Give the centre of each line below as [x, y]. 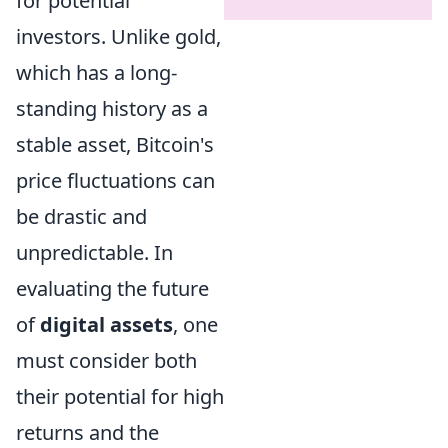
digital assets [106, 324]
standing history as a [112, 108]
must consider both [106, 360]
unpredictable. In [94, 252]
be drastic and [81, 216]
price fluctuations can [115, 180]
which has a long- [96, 72]
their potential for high [120, 396]
